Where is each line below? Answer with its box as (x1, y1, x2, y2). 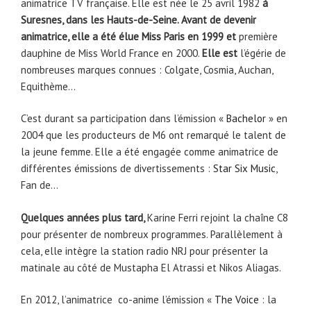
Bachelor (226, 112, 266, 126)
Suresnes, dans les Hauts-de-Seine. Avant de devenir (21, 12, 256, 26)
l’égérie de (240, 46, 286, 60)
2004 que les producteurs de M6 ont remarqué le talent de (21, 128, 286, 142)
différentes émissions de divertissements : (21, 162, 213, 176)
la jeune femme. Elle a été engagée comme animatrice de (21, 145, 278, 159)
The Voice (215, 293, 259, 307)
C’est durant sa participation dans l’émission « (21, 112, 226, 126)
